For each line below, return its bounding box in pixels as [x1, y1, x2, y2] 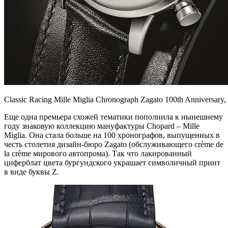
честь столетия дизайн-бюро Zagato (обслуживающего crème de [4, 139, 223, 149]
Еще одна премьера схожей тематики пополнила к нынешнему [4, 112, 223, 121]
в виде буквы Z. [4, 167, 59, 176]
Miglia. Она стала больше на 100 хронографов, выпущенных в [4, 130, 220, 139]
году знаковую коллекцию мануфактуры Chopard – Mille [4, 121, 199, 130]
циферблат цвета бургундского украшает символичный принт [4, 158, 220, 167]
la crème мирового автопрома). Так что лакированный [4, 149, 192, 158]
